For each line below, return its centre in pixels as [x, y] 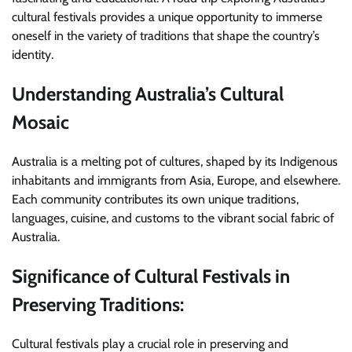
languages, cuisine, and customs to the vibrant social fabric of [173, 218]
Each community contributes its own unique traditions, [155, 199]
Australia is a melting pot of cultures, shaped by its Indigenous [175, 161]
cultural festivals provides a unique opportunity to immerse [167, 17]
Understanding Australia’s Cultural [148, 93]
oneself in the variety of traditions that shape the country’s [166, 36]
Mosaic [40, 122]
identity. [33, 55]
